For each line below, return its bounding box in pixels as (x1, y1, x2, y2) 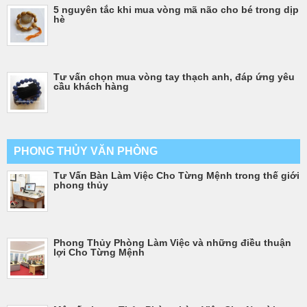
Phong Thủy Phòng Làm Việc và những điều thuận (53, 236, 291, 248)
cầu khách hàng (53, 80, 129, 92)
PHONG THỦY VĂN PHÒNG (14, 145, 158, 157)
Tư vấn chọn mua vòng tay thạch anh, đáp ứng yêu (53, 71, 295, 82)
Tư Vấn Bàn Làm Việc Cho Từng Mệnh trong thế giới (53, 169, 299, 181)
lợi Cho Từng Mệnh (53, 246, 145, 258)
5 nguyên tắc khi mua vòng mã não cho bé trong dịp (53, 3, 299, 15)
